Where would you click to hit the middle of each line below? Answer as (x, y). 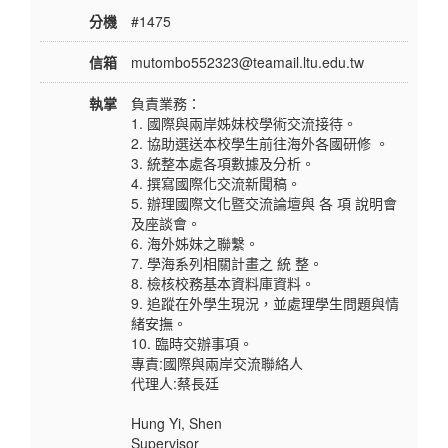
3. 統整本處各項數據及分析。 (223, 163)
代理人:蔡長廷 (175, 383)
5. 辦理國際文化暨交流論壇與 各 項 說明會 (264, 203)
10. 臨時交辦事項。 (192, 343)
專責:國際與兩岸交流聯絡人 (217, 363)
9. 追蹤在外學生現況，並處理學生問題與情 (265, 303)
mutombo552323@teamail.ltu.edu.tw (247, 62)
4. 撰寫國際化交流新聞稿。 (216, 183)
